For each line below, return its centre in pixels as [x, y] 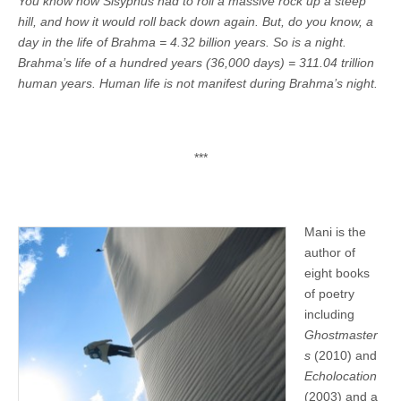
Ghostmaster [341, 335]
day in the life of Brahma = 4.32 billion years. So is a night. [182, 43]
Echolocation [341, 376]
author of [330, 253]
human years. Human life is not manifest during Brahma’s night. [198, 84]
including [329, 315]
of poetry [329, 294]
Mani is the [335, 232]
